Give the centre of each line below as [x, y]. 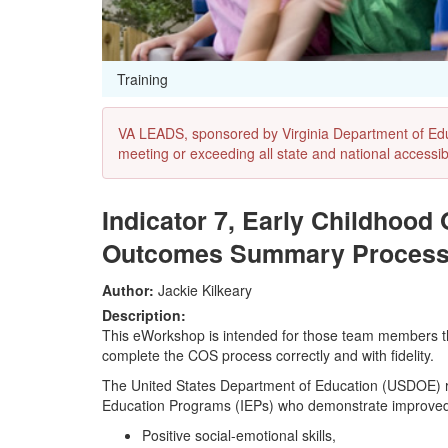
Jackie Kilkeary [203, 290]
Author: [128, 290]
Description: [144, 315]
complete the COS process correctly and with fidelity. [268, 355]
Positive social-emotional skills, [239, 435]
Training [142, 79]
